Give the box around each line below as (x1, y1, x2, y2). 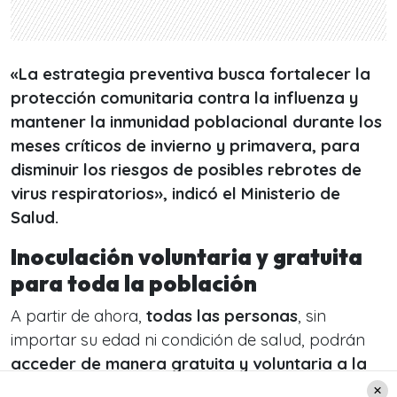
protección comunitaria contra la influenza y (11, 88, 358, 109)
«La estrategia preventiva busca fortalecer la (11, 64, 370, 85)
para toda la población (11, 269, 257, 299)
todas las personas (146, 306, 298, 327)
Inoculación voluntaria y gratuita (11, 243, 362, 272)
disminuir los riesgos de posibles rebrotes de (11, 160, 362, 181)
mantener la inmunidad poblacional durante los (11, 112, 382, 133)
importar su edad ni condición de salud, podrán (11, 330, 365, 351)
